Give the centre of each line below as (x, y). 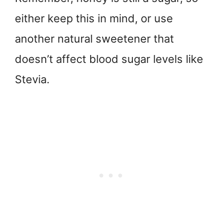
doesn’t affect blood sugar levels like (109, 59)
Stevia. (32, 79)
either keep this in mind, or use (94, 18)
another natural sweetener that (94, 38)
